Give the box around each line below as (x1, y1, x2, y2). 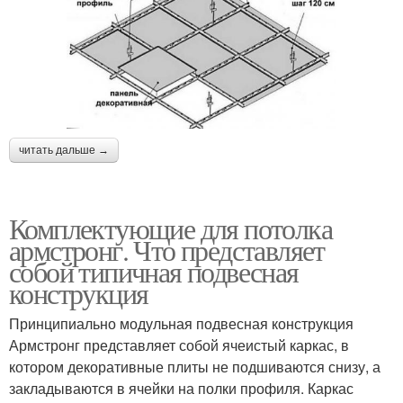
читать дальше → (19, 144, 109, 157)
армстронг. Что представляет (9, 230, 325, 270)
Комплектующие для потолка (9, 209, 332, 248)
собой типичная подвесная (9, 252, 299, 291)
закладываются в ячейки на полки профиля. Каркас (9, 378, 354, 399)
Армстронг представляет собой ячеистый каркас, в (9, 335, 349, 356)
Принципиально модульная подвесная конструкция (9, 313, 354, 335)
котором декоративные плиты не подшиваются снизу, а (9, 356, 381, 378)
